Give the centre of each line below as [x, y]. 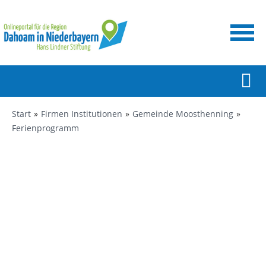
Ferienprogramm [45, 128]
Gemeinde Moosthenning [183, 114]
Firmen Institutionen [82, 114]
